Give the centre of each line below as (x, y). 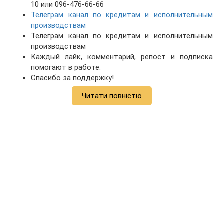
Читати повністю (112, 96)
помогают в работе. (66, 68)
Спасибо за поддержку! (73, 78)
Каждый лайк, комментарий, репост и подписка (122, 57)
